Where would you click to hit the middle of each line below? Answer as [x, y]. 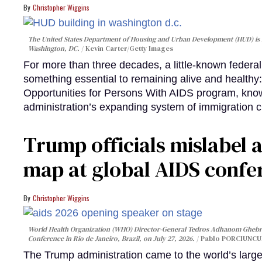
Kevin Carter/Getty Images [129, 48]
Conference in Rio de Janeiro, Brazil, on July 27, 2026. [112, 239]
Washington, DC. [55, 48]
